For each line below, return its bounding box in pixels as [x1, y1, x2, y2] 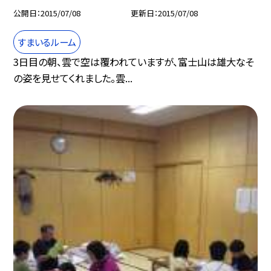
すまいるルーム [18, 34, 77, 48]
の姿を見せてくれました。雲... [13, 70, 133, 85]
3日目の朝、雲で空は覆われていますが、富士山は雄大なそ [13, 54, 255, 69]
